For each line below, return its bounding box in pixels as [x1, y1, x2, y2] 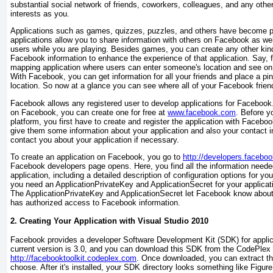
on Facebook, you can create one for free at [10, 107, 168, 117]
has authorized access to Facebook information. [10, 197, 180, 207]
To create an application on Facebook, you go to [10, 152, 183, 161]
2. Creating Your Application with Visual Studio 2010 [10, 216, 208, 226]
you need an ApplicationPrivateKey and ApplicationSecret [10, 179, 213, 189]
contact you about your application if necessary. [10, 135, 179, 144]
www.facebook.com [168, 107, 236, 117]
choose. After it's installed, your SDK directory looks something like [10, 262, 250, 272]
